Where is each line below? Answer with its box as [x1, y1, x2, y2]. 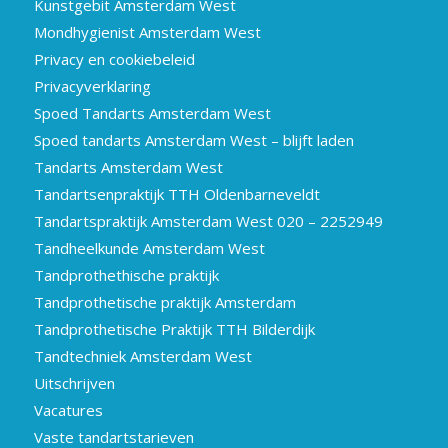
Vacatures [33, 400, 103, 421]
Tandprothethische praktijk [33, 265, 219, 286]
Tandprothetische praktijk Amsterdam [33, 292, 296, 313]
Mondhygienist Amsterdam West [33, 22, 261, 43]
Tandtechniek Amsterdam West [33, 346, 252, 367]
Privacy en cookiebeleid [33, 49, 195, 70]
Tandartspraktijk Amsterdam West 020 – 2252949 [33, 211, 383, 232]
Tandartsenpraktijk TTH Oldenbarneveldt [33, 184, 320, 205]
